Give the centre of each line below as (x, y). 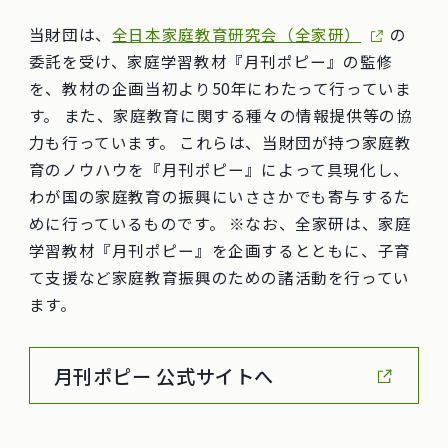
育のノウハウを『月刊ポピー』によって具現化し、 (219, 169)
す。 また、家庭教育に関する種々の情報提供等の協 (220, 115)
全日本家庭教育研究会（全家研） (236, 34)
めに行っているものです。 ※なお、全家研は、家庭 (220, 223)
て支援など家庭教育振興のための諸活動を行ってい (219, 277)
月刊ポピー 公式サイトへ (164, 375)
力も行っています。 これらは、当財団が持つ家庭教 (220, 142)
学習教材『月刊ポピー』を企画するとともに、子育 (219, 250)
